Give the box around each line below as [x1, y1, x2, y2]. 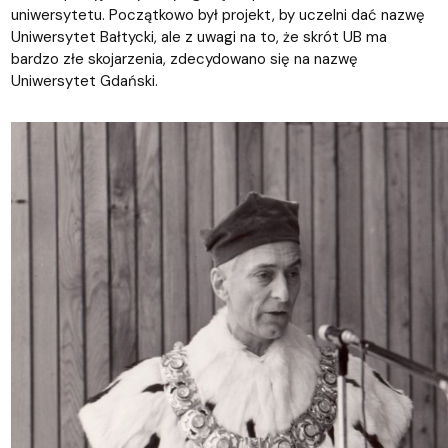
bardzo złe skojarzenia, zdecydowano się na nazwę [10, 49, 358, 70]
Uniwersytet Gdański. [10, 71, 158, 92]
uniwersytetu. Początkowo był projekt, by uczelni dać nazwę [10, 5, 425, 26]
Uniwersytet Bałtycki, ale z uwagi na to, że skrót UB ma [10, 27, 387, 48]
